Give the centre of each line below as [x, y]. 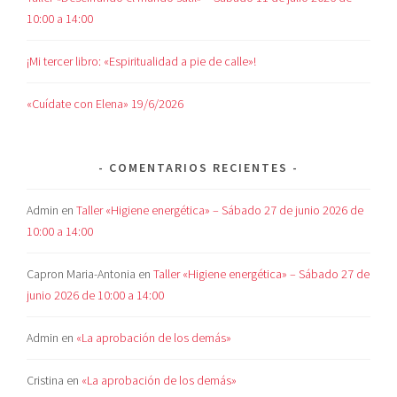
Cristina [46, 380]
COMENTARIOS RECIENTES [198, 168]
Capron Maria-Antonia [82, 273]
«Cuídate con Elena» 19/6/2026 [105, 104]
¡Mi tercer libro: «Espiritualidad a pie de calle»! [142, 62]
